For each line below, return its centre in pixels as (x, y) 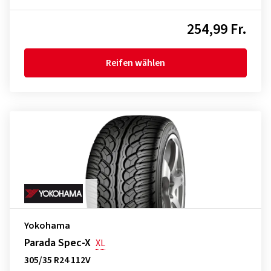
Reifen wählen (135, 63)
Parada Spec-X (57, 243)
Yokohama (47, 226)
